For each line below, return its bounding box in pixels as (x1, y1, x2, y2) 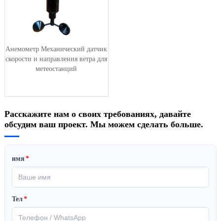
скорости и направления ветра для (5, 55, 108, 63)
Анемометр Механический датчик (5, 45, 108, 53)
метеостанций (36, 65, 77, 73)
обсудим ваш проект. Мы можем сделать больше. (4, 119, 203, 129)
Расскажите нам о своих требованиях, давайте (4, 109, 191, 119)
